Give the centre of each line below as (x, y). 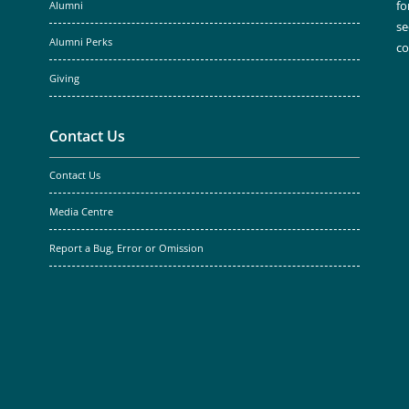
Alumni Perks (81, 42)
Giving (64, 79)
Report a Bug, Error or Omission (126, 248)
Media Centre (81, 212)
